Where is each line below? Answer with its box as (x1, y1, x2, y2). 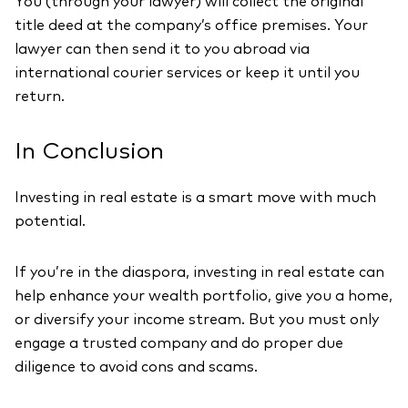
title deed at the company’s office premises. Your (15, 18, 368, 33)
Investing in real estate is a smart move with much (15, 190, 376, 205)
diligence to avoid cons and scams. (15, 360, 258, 374)
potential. (15, 214, 86, 229)
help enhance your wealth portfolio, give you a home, (15, 289, 393, 303)
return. (15, 89, 65, 104)
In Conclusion (15, 140, 164, 163)
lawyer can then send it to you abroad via (15, 42, 310, 56)
